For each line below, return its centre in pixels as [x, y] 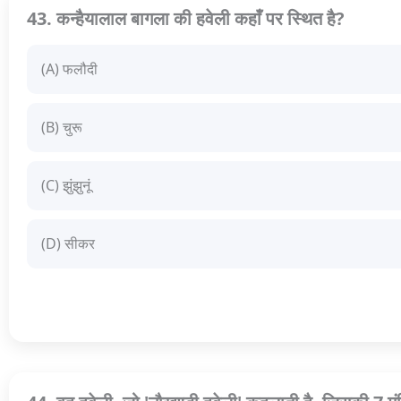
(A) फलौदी [69, 69]
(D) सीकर [68, 244]
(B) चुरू [62, 128]
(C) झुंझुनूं [66, 186]
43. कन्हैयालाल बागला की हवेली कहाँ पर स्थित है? [186, 19]
